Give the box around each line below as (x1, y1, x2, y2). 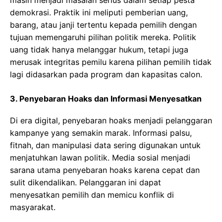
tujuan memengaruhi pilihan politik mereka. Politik (10, 32, 196, 42)
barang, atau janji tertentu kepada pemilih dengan (10, 19, 197, 30)
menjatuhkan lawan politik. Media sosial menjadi (10, 152, 190, 163)
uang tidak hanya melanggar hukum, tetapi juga (10, 44, 188, 55)
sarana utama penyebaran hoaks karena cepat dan (10, 165, 200, 175)
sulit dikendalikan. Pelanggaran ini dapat (10, 177, 161, 187)
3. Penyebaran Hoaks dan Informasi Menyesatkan (10, 93, 202, 104)
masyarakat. (10, 202, 55, 212)
